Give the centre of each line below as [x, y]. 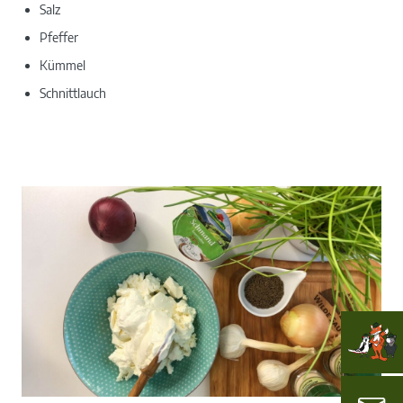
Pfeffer [59, 37]
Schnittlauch [74, 93]
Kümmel [64, 65]
